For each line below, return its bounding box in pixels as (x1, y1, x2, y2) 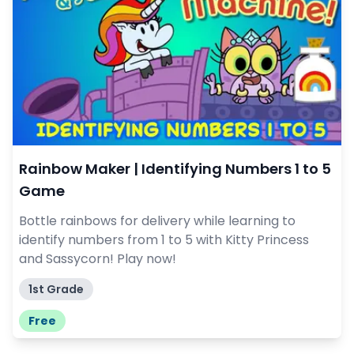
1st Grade (28, 281, 84, 298)
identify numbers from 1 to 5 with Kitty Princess (19, 231, 309, 250)
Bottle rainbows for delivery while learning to (19, 212, 296, 231)
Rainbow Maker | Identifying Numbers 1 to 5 (19, 159, 331, 179)
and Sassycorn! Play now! (19, 250, 176, 269)
